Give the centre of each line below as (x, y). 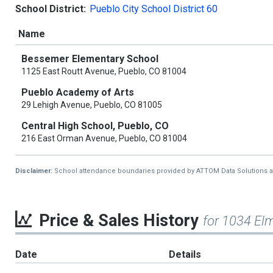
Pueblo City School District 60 (154, 9)
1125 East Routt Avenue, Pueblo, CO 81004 (104, 71)
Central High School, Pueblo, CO (95, 126)
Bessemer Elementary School (90, 59)
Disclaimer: (35, 171)
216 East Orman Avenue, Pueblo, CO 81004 (104, 138)
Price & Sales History (121, 221)
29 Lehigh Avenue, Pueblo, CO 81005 (92, 105)
